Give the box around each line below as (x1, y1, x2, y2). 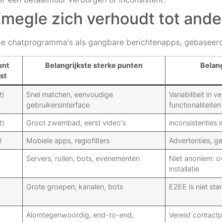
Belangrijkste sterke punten (45, 61, 143, 70)
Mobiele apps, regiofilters (26, 136, 110, 145)
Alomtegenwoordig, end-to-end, (26, 211, 134, 220)
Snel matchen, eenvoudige (26, 90, 113, 99)
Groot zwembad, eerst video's (26, 118, 126, 127)
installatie (169, 165, 200, 173)
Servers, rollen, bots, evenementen (26, 154, 140, 163)
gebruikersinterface (26, 101, 90, 110)
